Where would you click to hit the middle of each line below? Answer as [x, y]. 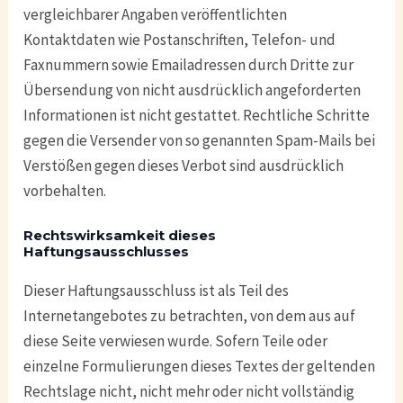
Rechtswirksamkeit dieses [120, 235]
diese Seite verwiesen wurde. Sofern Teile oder [176, 340]
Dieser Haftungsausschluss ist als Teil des [157, 290]
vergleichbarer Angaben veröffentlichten [156, 14]
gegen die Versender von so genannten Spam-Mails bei [200, 140]
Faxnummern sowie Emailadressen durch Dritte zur [189, 64]
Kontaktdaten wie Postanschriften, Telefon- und [180, 39]
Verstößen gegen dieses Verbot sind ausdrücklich [184, 165]
